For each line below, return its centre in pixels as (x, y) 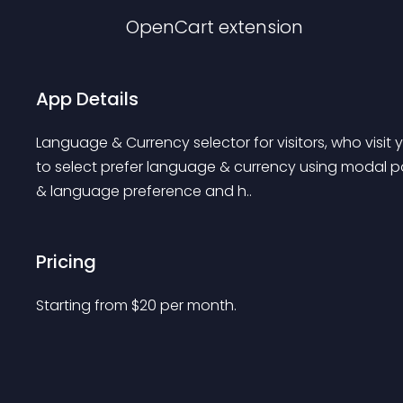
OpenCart (170, 27)
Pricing (66, 262)
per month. (198, 305)
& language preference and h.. (144, 191)
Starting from (84, 305)
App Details (87, 99)
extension (261, 27)
